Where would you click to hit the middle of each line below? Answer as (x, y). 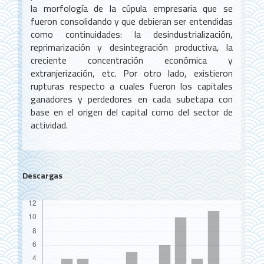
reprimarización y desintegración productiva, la (132, 47)
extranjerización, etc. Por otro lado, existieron (132, 73)
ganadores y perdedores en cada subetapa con (132, 99)
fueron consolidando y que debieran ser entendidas (132, 21)
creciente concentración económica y (132, 60)
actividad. (49, 125)
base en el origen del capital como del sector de (132, 112)
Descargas (42, 175)
